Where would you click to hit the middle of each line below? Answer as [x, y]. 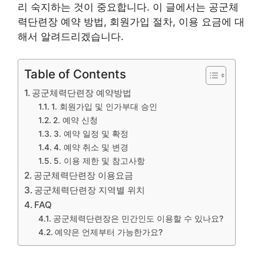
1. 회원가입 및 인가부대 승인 [104, 107]
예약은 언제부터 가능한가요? [108, 232]
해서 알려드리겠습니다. [71, 36]
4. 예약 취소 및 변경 [91, 147]
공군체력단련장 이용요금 [84, 175]
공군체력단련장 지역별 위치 [90, 190]
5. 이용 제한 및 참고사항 [99, 161]
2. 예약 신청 [75, 120]
